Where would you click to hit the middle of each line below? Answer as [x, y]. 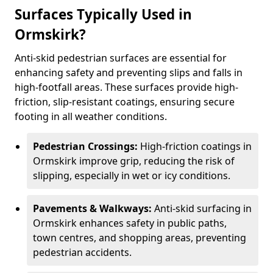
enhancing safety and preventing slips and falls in [129, 73]
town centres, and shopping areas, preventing [140, 238]
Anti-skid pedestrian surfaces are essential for [121, 58]
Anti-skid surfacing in [203, 208]
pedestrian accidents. [82, 252]
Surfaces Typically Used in [103, 14]
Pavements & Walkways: [94, 208]
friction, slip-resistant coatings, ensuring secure [125, 102]
